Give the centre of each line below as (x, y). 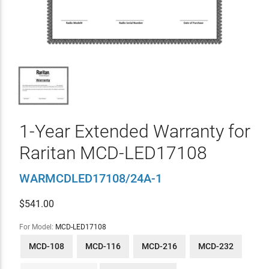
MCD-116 (103, 246)
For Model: (37, 227)
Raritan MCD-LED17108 (113, 153)
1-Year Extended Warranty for (134, 131)
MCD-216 (159, 246)
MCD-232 (216, 246)
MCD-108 (46, 246)
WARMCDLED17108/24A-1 (90, 178)
